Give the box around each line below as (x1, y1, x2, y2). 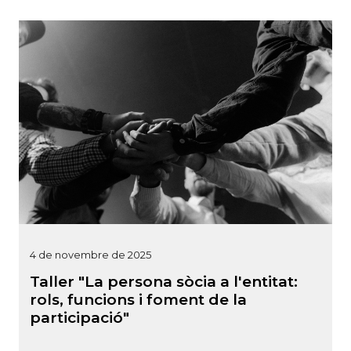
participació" (30, 308, 129, 327)
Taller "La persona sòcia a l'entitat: (30, 272, 298, 291)
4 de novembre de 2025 (30, 248, 151, 261)
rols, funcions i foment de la (30, 290, 247, 309)
